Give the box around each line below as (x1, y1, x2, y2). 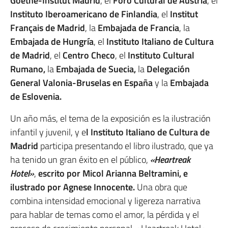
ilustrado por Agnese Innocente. (10, 180, 137, 194)
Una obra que (137, 180, 187, 194)
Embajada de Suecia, (56, 62, 138, 76)
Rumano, (10, 62, 47, 76)
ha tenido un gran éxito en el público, (10, 153, 150, 167)
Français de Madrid (10, 21, 85, 35)
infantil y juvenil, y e (10, 125, 86, 139)
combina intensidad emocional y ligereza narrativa (10, 194, 201, 208)
